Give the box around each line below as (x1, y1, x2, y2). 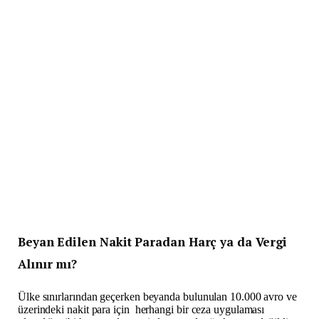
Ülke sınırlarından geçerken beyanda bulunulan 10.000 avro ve (18, 291, 297, 303)
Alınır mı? (18, 256, 78, 273)
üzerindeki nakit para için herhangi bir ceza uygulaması (18, 303, 265, 316)
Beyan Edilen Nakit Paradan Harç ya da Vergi (18, 234, 288, 251)
